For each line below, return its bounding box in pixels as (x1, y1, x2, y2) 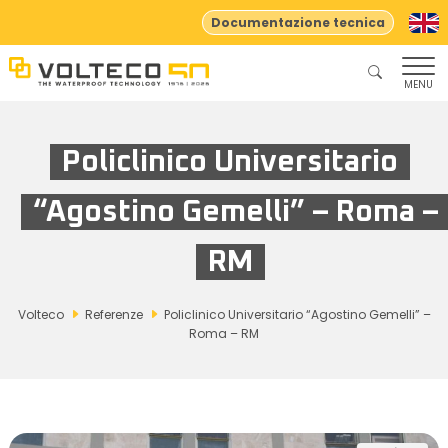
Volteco (17, 306, 64, 323)
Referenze (84, 306, 143, 323)
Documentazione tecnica (211, 13, 386, 31)
